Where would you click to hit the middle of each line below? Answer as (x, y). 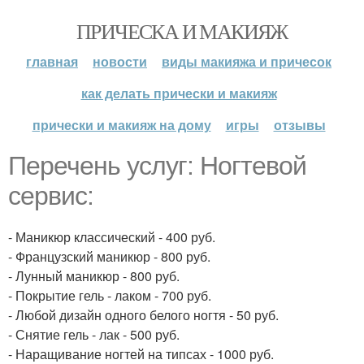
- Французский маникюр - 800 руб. (109, 256)
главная (52, 61)
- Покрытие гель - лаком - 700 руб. (110, 295)
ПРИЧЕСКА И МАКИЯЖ (182, 31)
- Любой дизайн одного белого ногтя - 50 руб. (143, 315)
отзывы (299, 125)
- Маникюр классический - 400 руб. (112, 237)
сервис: (51, 196)
